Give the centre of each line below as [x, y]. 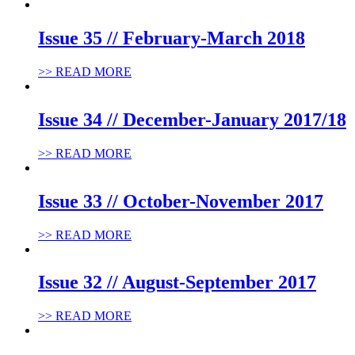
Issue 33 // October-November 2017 [181, 201]
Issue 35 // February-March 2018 [172, 38]
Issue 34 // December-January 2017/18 [192, 119]
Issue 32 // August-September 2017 [177, 282]
